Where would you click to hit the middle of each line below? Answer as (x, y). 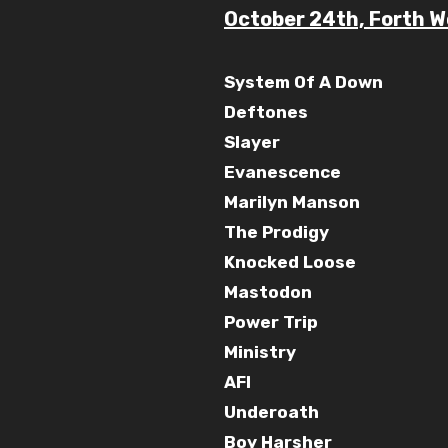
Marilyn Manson (292, 201)
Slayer (252, 141)
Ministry (260, 351)
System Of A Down (303, 81)
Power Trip (271, 321)
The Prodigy (276, 231)
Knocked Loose (290, 261)
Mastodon (268, 291)
